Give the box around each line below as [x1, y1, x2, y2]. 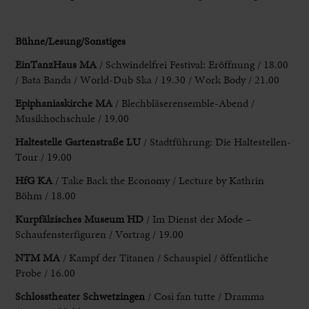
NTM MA [15, 249, 63, 266]
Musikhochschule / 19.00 [15, 110, 130, 126]
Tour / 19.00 [15, 148, 72, 165]
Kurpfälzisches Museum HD [15, 210, 144, 227]
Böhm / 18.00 [15, 187, 77, 203]
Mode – [215, 210, 252, 227]
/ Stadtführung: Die [143, 133, 235, 150]
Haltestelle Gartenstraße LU [15, 133, 144, 150]
